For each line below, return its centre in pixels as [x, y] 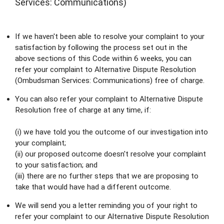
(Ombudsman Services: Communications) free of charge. [110, 80]
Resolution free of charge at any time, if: [83, 110]
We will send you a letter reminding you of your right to [106, 205]
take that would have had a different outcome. [93, 187]
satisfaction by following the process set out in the [101, 47]
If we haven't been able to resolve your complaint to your [110, 36]
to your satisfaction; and [56, 165]
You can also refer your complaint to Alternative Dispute [109, 99]
